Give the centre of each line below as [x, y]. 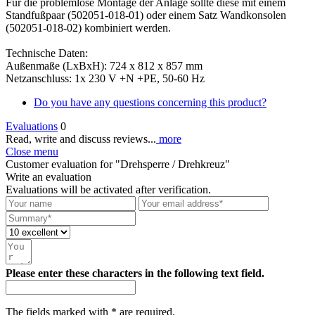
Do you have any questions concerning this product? [150, 102]
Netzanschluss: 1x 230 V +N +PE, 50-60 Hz [105, 78]
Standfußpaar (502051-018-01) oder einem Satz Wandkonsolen [146, 15]
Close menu [32, 151]
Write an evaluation [49, 176]
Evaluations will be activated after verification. [108, 189]
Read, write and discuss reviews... [81, 139]
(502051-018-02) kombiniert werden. [88, 27]
